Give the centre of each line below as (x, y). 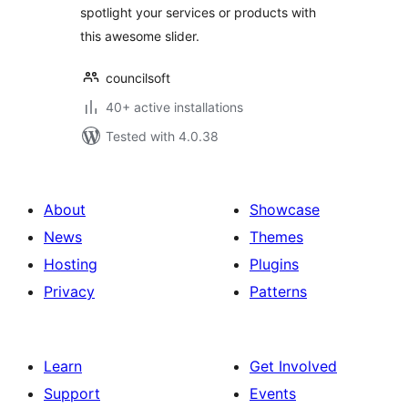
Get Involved (293, 366)
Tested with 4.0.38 (162, 136)
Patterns (278, 291)
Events (273, 393)
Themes (276, 237)
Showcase (285, 209)
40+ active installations (174, 107)
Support (72, 393)
